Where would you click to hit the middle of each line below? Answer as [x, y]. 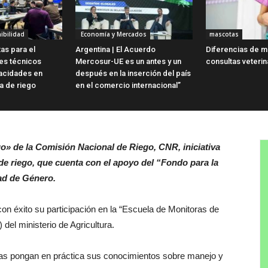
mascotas [224, 34]
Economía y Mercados [113, 34]
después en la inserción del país [133, 73]
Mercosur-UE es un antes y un [128, 61]
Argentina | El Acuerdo [115, 49]
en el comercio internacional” [128, 85]
